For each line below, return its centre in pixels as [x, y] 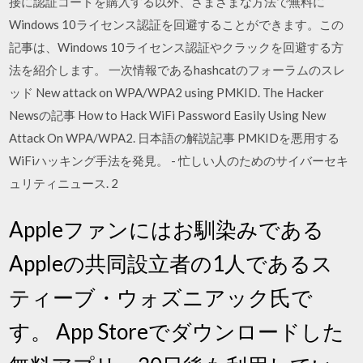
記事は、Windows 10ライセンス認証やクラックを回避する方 [177, 47]
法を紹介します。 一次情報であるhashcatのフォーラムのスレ [177, 69]
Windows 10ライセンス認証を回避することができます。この [177, 24]
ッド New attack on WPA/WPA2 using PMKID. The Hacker [167, 92]
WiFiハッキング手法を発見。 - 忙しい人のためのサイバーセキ [179, 160]
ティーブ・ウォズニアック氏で [161, 297]
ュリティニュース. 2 [64, 183]
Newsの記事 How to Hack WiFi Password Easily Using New [168, 115]
